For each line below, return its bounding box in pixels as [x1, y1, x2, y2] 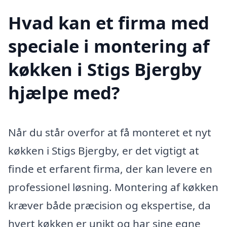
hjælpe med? [8, 80, 120, 104]
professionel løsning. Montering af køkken [8, 179, 218, 194]
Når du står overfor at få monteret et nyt [8, 125, 211, 139]
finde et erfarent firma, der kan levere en [8, 161, 212, 176]
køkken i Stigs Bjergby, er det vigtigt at [8, 143, 199, 158]
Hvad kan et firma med [8, 10, 209, 34]
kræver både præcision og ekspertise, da [8, 198, 211, 212]
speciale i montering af [8, 33, 209, 58]
